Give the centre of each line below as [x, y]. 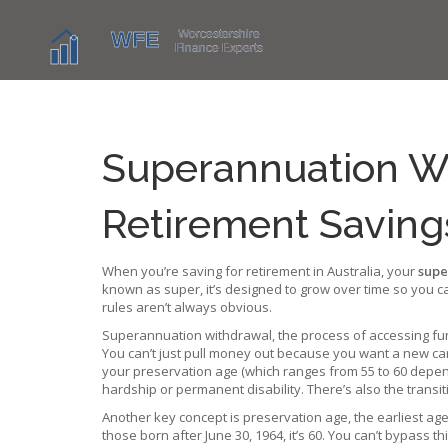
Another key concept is [172, 417]
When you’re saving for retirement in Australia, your [260, 271]
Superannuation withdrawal [187, 335]
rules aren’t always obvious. [187, 307]
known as [133, 289]
